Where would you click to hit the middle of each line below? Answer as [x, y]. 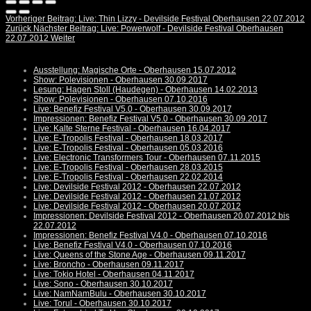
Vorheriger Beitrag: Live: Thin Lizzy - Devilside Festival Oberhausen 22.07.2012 [155, 19]
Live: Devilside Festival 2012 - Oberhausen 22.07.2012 [137, 187]
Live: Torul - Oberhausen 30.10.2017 [102, 304]
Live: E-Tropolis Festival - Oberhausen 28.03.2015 [128, 168]
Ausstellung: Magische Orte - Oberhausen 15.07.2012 [135, 70]
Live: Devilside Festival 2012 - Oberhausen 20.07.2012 [137, 207]
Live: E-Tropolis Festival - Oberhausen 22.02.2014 [128, 177]
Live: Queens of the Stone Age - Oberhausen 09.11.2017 [140, 255]
